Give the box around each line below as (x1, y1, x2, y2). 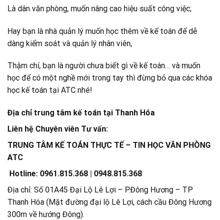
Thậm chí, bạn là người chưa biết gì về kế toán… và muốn (7, 61, 200, 71)
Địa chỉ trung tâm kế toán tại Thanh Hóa (7, 108, 155, 118)
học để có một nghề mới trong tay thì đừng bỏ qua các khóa (7, 73, 212, 83)
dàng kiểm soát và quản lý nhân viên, (7, 38, 132, 48)
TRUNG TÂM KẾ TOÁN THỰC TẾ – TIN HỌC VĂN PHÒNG (7, 140, 213, 150)
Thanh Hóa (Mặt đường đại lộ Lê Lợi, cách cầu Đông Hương (7, 197, 212, 207)
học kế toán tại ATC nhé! (7, 85, 92, 95)
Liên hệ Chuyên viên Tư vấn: (7, 124, 108, 134)
